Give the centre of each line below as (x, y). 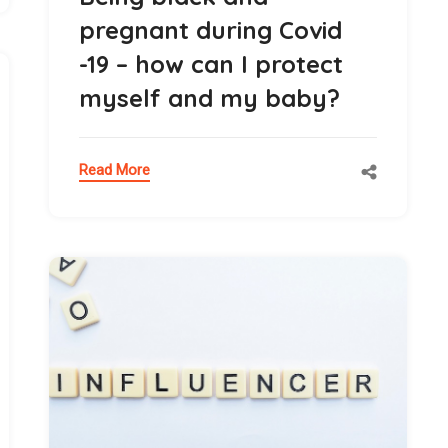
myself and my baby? (209, 97)
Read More (114, 169)
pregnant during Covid (210, 29)
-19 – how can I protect (211, 63)
